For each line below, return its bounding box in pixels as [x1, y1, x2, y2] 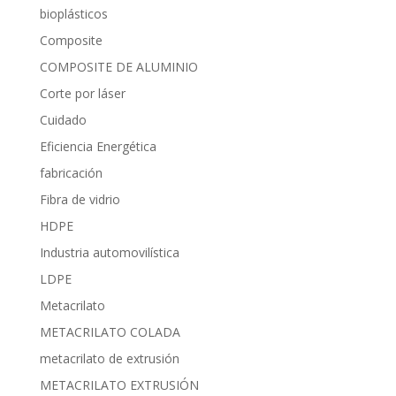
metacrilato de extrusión [39, 349, 179, 367]
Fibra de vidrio [39, 190, 120, 208]
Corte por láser [39, 84, 126, 102]
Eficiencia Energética [39, 137, 156, 155]
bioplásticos [39, 4, 108, 22]
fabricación [39, 164, 103, 181]
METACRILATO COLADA [39, 323, 180, 340]
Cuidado [39, 110, 87, 128]
